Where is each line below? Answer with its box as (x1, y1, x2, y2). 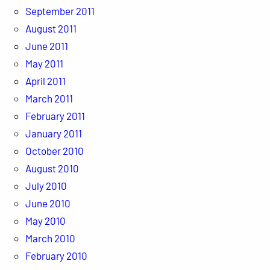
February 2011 (25, 109, 85, 122)
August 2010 (25, 162, 79, 174)
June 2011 (25, 39, 68, 52)
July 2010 (25, 179, 67, 192)
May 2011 (25, 57, 63, 69)
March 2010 (25, 231, 75, 244)
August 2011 (25, 22, 77, 34)
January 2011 (25, 127, 82, 139)
